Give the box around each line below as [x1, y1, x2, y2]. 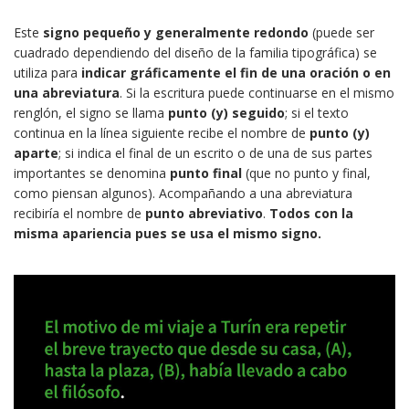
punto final [170, 164, 242, 183]
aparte [14, 144, 58, 163]
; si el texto [285, 104, 349, 122]
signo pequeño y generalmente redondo [43, 24, 309, 42]
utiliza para [14, 64, 78, 82]
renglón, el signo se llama [14, 104, 164, 122]
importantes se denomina [14, 164, 170, 183]
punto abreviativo [145, 204, 263, 223]
